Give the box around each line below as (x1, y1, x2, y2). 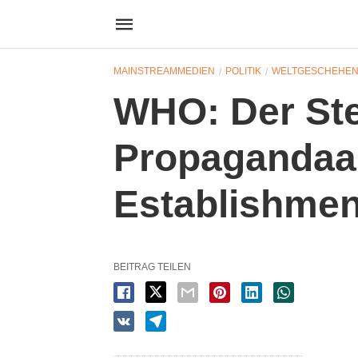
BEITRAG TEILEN (113, 261, 191, 272)
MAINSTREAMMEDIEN (113, 66, 215, 77)
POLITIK (225, 66, 261, 77)
